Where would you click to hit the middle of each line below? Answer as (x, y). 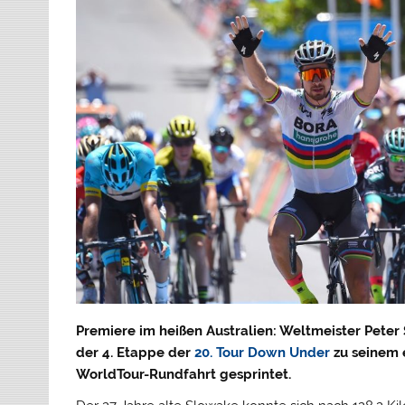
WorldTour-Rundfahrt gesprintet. (184, 374)
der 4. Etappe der (136, 352)
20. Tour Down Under (263, 352)
